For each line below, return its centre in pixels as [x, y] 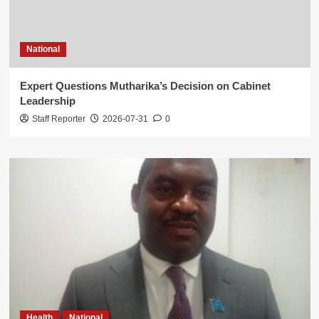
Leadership [47, 101]
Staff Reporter [58, 119]
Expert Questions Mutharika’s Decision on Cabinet [145, 86]
